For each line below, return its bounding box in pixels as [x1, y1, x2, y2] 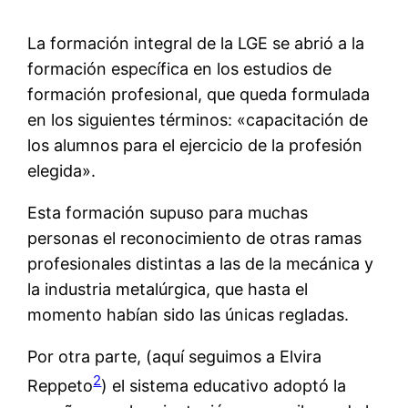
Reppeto [27, 376, 94, 396]
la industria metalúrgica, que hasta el [27, 280, 309, 300]
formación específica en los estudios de [27, 59, 332, 79]
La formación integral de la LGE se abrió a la [27, 34, 365, 54]
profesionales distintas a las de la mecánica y [27, 254, 374, 274]
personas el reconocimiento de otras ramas [27, 229, 362, 249]
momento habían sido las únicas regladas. [27, 305, 350, 325]
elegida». [27, 161, 97, 181]
